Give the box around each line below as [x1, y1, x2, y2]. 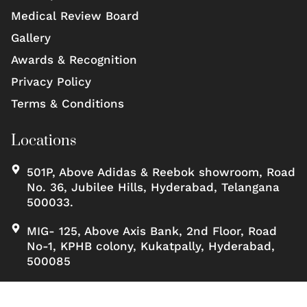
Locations [11, 131, 77, 150]
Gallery [11, 30, 51, 45]
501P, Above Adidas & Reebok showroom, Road [26, 164, 295, 179]
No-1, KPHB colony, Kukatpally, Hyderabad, [26, 238, 275, 253]
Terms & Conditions [11, 96, 124, 110]
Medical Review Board [11, 8, 139, 23]
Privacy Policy [11, 74, 91, 88]
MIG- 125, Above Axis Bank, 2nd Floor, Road [26, 223, 277, 238]
